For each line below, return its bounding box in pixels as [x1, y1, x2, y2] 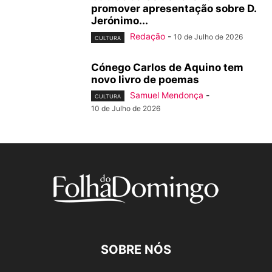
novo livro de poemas [91, 73, 199, 86]
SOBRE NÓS [101, 242, 171, 257]
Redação [130, 31, 165, 42]
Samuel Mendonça [130, 89, 203, 100]
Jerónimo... [91, 15, 148, 27]
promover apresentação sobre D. [91, 2, 256, 15]
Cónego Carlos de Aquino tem [91, 61, 243, 73]
